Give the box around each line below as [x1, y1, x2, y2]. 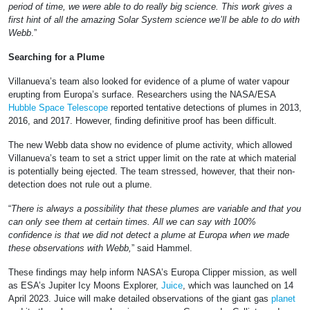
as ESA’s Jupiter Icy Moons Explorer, [8, 280, 161, 291]
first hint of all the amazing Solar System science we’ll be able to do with [8, 15, 300, 26]
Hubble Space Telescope [8, 102, 108, 113]
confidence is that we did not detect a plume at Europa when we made [8, 230, 289, 241]
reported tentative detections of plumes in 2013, [108, 102, 302, 113]
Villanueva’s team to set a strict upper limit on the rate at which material [8, 153, 296, 164]
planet [271, 293, 295, 304]
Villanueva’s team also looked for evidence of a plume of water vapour [8, 76, 289, 87]
